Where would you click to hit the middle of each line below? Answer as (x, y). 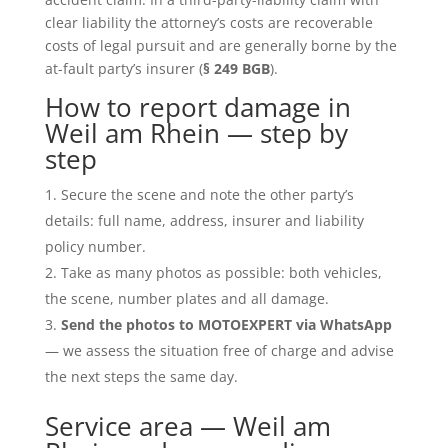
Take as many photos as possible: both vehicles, (221, 272)
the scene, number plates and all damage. (186, 298)
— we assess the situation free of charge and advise (219, 350)
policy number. (95, 246)
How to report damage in (197, 106)
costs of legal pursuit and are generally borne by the (220, 45)
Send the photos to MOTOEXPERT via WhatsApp (226, 324)
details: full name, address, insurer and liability (204, 220)
